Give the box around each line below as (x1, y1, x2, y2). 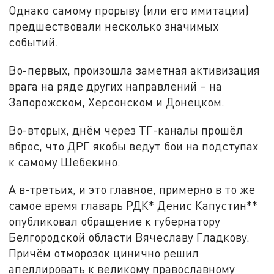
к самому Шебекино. (9, 154, 121, 169)
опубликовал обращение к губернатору (9, 214, 221, 229)
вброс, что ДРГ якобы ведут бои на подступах (9, 138, 259, 153)
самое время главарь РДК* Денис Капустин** (9, 198, 258, 213)
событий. (9, 35, 59, 50)
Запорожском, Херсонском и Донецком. (9, 94, 225, 109)
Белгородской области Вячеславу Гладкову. (9, 230, 250, 245)
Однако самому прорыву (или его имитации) (9, 3, 250, 18)
